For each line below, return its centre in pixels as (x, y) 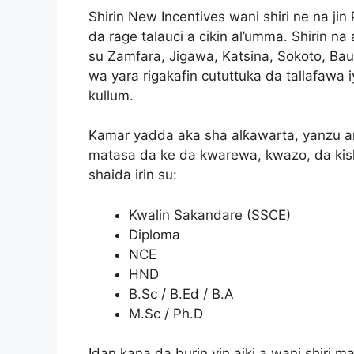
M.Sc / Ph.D (166, 313)
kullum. (111, 95)
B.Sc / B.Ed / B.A (181, 294)
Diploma (154, 234)
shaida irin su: (133, 175)
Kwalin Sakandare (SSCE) (210, 215)
